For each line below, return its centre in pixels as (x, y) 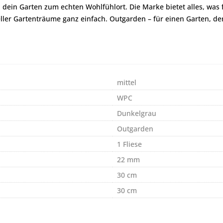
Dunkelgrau (137, 113)
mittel (127, 83)
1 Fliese (129, 144)
